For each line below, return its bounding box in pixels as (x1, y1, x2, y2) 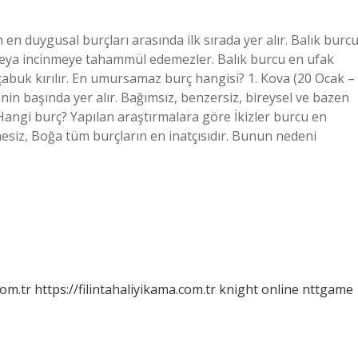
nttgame (302, 280, 353, 298)
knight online (219, 280, 299, 298)
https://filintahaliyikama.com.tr (34, 280, 216, 298)
